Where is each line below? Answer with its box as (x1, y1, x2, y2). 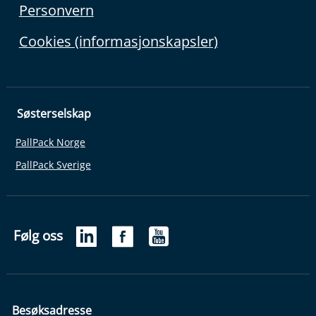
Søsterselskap (16, 105, 91, 121)
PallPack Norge (15, 135, 85, 150)
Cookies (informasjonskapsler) (18, 31, 218, 51)
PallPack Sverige (15, 158, 91, 172)
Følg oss (13, 225, 63, 245)
